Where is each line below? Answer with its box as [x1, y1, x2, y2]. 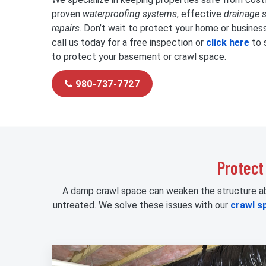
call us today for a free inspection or [52, 36, 206, 48]
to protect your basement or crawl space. [52, 50, 226, 62]
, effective [177, 8, 224, 20]
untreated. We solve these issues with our [52, 199, 230, 211]
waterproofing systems [83, 8, 177, 20]
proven [52, 8, 83, 20]
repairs [52, 22, 80, 34]
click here [206, 36, 249, 48]
